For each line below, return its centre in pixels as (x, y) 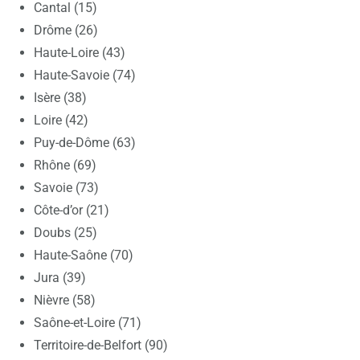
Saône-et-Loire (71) (88, 323)
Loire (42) (61, 120)
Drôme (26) (66, 30)
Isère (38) (60, 98)
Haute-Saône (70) (84, 255)
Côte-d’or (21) (72, 210)
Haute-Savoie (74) (85, 75)
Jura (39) (60, 278)
